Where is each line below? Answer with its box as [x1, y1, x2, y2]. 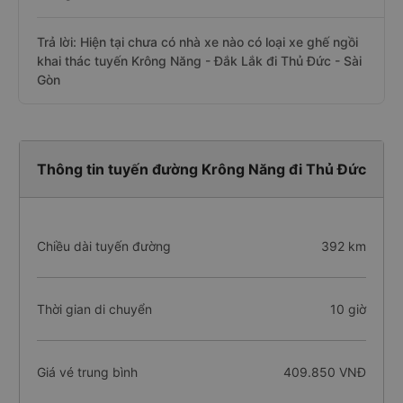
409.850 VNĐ [282, 364, 366, 380]
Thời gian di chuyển [37, 301, 152, 317]
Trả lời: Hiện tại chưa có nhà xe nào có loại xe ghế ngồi [37, 34, 358, 49]
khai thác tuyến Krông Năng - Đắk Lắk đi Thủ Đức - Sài [37, 53, 362, 68]
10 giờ [329, 301, 366, 317]
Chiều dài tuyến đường [37, 238, 171, 254]
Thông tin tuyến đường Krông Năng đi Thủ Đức [37, 160, 366, 178]
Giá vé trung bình [37, 364, 138, 380]
